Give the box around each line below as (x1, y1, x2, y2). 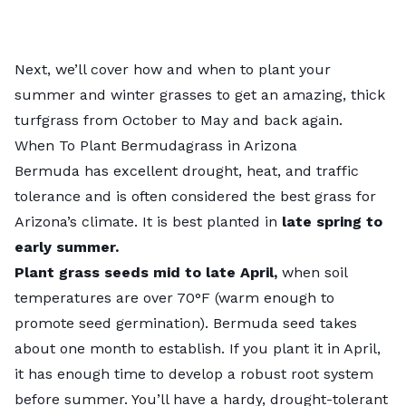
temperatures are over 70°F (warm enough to (14, 288, 334, 306)
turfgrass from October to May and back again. (14, 111, 343, 129)
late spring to (282, 212, 382, 230)
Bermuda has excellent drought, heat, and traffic (14, 161, 359, 179)
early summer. (14, 237, 119, 256)
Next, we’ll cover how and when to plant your (14, 60, 331, 78)
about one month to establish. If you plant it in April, (14, 339, 381, 357)
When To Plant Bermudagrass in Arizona (14, 136, 297, 154)
